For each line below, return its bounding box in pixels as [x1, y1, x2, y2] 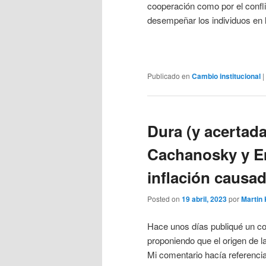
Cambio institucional [192, 70, 261, 81]
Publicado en [147, 70, 190, 81]
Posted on [147, 194, 182, 204]
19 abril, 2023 [182, 194, 227, 205]
